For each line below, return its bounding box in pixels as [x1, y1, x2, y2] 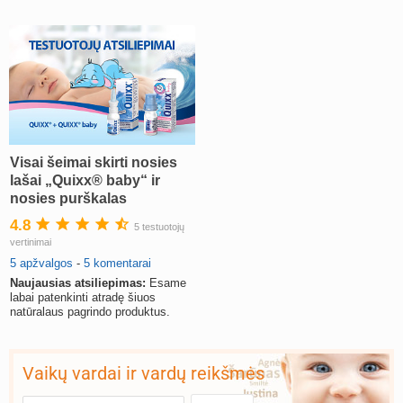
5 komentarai [84, 256, 151, 271]
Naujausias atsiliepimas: [10, 276, 146, 291]
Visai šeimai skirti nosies [10, 155, 177, 171]
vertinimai [10, 237, 51, 248]
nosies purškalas [10, 191, 127, 207]
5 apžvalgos [10, 256, 73, 271]
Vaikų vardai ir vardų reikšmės [22, 363, 264, 385]
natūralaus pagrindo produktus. [10, 305, 170, 319]
